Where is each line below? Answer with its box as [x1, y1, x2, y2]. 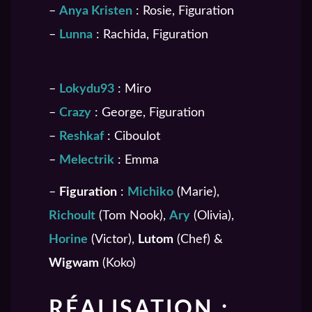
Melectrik [59, 154, 114, 167]
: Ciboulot [104, 130, 160, 143]
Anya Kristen [59, 4, 132, 17]
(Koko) [99, 257, 136, 270]
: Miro [114, 83, 151, 96]
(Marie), [173, 186, 219, 199]
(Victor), [88, 233, 138, 247]
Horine [49, 233, 88, 247]
